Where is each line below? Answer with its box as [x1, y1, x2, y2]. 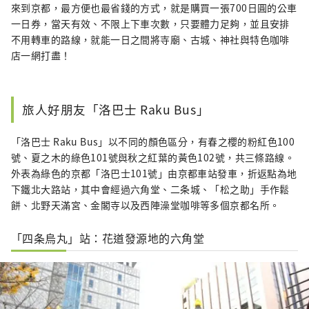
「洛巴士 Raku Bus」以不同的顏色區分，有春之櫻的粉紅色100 [11, 134, 295, 149]
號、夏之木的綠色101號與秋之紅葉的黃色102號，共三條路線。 [11, 150, 295, 165]
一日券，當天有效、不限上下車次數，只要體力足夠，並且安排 [11, 17, 290, 31]
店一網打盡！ [11, 48, 71, 63]
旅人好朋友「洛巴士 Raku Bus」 [22, 101, 210, 119]
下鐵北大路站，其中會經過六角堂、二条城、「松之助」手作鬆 [11, 182, 290, 197]
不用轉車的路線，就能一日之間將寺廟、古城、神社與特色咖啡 [11, 32, 290, 47]
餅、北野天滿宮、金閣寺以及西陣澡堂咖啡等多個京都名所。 [11, 198, 280, 212]
